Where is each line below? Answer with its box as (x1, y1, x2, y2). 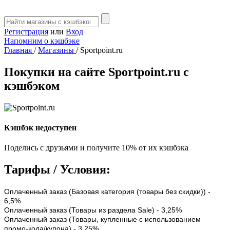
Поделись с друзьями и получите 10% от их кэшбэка (4, 143, 188, 152)
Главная (4, 46, 34, 54)
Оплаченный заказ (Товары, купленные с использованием (4, 215, 201, 224)
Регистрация (4, 27, 48, 36)
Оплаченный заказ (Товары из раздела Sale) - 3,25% (4, 206, 182, 215)
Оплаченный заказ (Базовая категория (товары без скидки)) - (4, 187, 210, 196)
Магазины (38, 46, 76, 54)
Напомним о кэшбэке (4, 36, 80, 45)
